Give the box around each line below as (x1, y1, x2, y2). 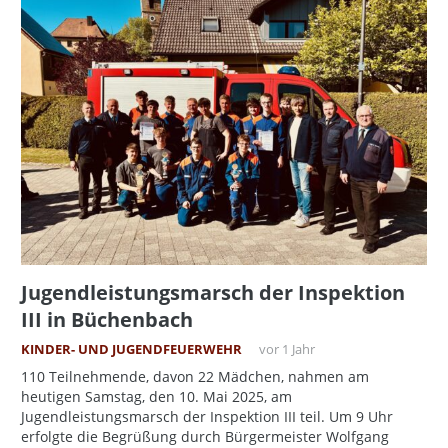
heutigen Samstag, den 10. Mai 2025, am (21, 386, 292, 406)
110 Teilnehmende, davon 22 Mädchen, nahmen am (21, 366, 369, 386)
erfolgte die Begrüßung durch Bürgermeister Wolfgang (21, 426, 389, 446)
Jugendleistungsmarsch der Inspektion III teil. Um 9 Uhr (21, 406, 393, 426)
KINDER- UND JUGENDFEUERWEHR (21, 340, 242, 358)
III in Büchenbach (21, 305, 193, 333)
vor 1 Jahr (258, 340, 315, 358)
